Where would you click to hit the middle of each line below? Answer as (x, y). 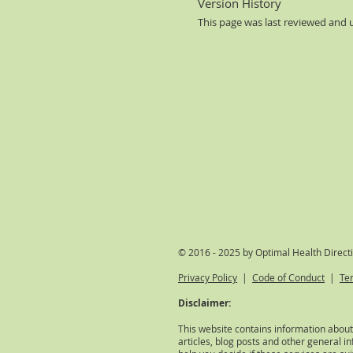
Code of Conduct (288, 277)
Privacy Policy (208, 277)
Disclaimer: (204, 303)
